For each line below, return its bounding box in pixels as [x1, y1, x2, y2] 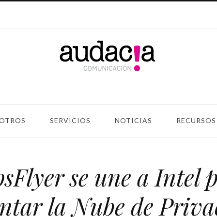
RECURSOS [176, 116, 216, 124]
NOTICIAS [115, 116, 152, 124]
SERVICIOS [50, 116, 91, 124]
